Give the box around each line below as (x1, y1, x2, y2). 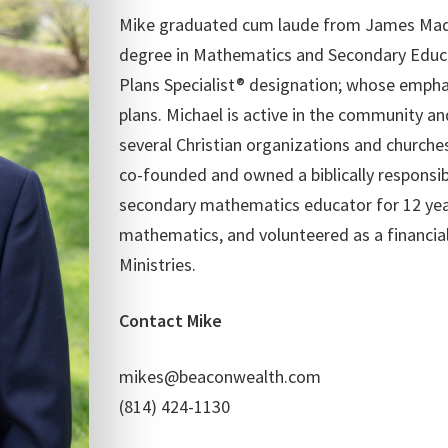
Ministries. (119, 253, 196, 276)
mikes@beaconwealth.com (119, 365, 321, 388)
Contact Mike (119, 309, 222, 332)
